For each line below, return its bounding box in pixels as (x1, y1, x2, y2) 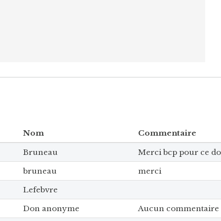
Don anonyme (23, 203, 79, 213)
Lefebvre (23, 184, 58, 194)
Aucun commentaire (138, 203, 219, 213)
